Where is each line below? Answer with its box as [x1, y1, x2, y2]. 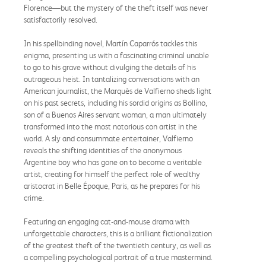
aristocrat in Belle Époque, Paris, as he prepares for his [24, 180, 200, 191]
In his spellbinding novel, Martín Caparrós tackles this [24, 38, 197, 48]
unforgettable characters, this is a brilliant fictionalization [24, 228, 212, 238]
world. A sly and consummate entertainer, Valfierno [24, 133, 193, 143]
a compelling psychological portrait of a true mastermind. [24, 252, 213, 262]
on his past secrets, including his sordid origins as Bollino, [24, 97, 207, 107]
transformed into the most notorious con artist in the [24, 121, 197, 131]
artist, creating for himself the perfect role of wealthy [24, 169, 200, 179]
